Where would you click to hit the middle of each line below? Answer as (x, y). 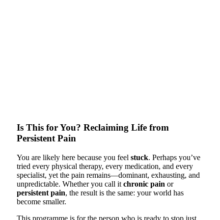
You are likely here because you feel (73, 158)
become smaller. (41, 202)
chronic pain (144, 184)
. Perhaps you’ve (174, 158)
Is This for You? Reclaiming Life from (93, 128)
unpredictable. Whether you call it (70, 184)
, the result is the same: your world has (124, 193)
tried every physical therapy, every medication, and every (105, 166)
